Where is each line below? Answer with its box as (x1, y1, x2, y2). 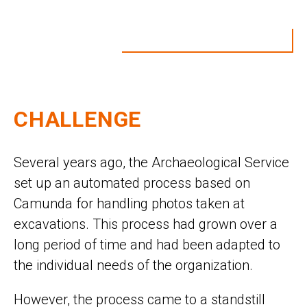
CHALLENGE (14, 106, 142, 133)
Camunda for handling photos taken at (14, 195, 245, 212)
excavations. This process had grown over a (14, 216, 278, 233)
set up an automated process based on (14, 175, 250, 192)
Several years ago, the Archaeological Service (14, 154, 289, 171)
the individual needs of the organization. (14, 257, 253, 274)
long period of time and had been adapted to (14, 236, 280, 254)
